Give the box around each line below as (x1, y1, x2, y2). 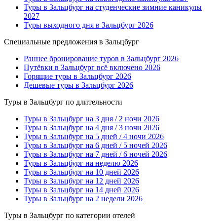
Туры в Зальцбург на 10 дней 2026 (24, 168, 139, 177)
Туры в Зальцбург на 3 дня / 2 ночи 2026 (24, 114, 159, 123)
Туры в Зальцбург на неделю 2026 (24, 159, 138, 168)
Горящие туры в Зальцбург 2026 (24, 72, 131, 81)
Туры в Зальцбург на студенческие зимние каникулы (24, 3, 202, 12)
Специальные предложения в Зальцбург (4, 37, 139, 46)
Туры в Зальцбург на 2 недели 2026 (24, 194, 143, 203)
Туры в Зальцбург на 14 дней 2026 (24, 185, 139, 194)
